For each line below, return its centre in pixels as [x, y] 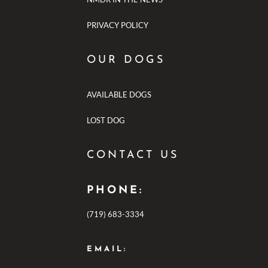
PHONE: [115, 190]
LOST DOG [106, 120]
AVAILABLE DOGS [119, 94]
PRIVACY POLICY [117, 25]
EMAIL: [107, 249]
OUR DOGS [126, 60]
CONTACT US [133, 155]
